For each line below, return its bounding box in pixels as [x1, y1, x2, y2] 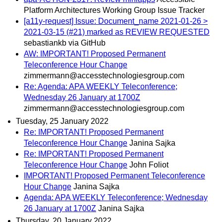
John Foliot [129, 160, 168, 169]
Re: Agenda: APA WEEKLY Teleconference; [24, 82, 177, 91]
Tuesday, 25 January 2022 [16, 116, 109, 125]
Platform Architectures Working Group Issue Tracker [24, 6, 205, 15]
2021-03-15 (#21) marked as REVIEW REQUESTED [24, 28, 210, 37]
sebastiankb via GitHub [24, 39, 106, 48]
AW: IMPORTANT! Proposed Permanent [24, 50, 166, 58]
